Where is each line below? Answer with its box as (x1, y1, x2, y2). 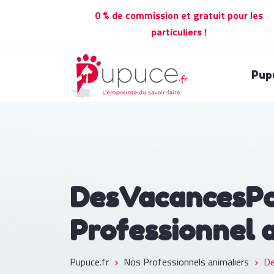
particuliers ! (150, 24, 207, 39)
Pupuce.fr (70, 254, 109, 269)
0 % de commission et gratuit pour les (94, 8, 263, 23)
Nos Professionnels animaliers (124, 254, 249, 269)
